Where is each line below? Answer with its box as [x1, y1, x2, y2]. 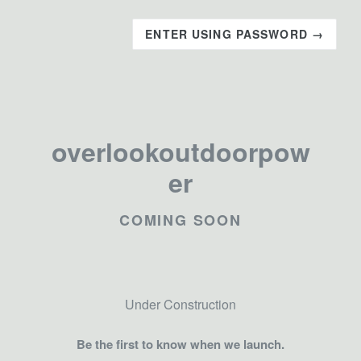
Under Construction [125, 295, 236, 313]
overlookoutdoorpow [51, 133, 310, 170]
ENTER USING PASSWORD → [145, 26, 324, 42]
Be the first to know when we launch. [77, 334, 284, 353]
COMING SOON [119, 209, 242, 230]
